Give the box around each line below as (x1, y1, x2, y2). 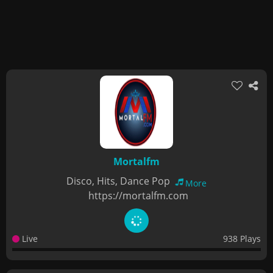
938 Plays (223, 233, 261, 244)
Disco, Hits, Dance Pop (66, 174, 172, 188)
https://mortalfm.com (88, 189, 188, 202)
